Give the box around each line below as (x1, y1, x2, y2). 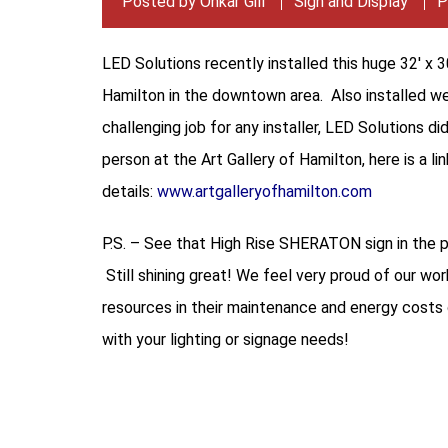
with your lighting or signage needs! (102, 330, 349, 349)
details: (102, 182, 157, 201)
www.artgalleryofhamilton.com (157, 182, 372, 201)
